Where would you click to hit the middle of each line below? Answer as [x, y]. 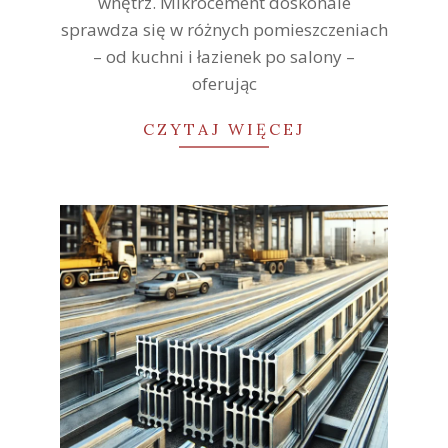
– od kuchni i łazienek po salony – [224, 57]
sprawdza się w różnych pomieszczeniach [224, 30]
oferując [224, 84]
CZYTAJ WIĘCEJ [224, 129]
